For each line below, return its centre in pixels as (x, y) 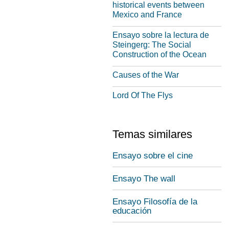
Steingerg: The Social (152, 45)
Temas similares (152, 134)
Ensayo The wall (144, 179)
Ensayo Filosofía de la (155, 202)
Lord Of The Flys (143, 95)
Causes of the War (146, 75)
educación (132, 211)
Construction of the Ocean (159, 54)
